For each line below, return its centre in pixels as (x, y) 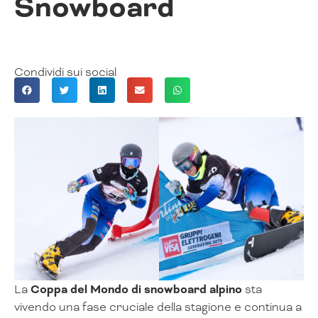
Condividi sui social (65, 72)
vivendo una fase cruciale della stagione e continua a (158, 307)
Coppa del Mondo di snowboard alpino (136, 289)
